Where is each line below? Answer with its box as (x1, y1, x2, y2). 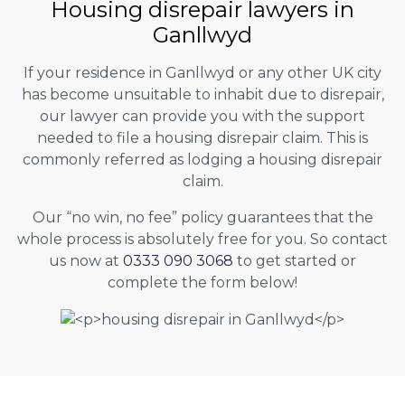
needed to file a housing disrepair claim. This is (37, 128, 368, 146)
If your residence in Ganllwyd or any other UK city (24, 63, 381, 81)
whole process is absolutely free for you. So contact (17, 230, 388, 248)
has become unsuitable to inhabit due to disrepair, (21, 85, 384, 103)
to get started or (233, 251, 356, 269)
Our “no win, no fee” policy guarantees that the (32, 208, 373, 226)
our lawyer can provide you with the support (40, 107, 365, 125)
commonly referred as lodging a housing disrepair (23, 150, 382, 168)
